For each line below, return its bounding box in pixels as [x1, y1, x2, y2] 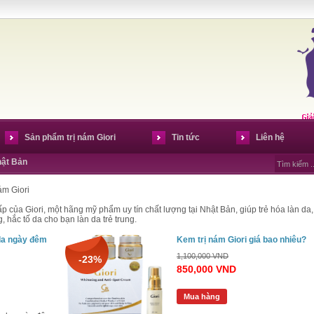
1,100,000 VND [177, 252, 228, 260]
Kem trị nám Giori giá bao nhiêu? [177, 235, 306, 245]
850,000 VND [177, 264, 236, 275]
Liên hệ [256, 132, 285, 142]
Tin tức [172, 132, 200, 142]
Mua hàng [184, 292, 220, 301]
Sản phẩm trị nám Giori [25, 132, 116, 142]
